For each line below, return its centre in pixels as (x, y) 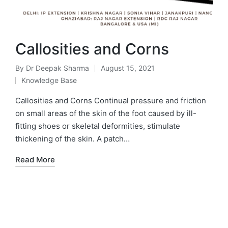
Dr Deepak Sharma (58, 68)
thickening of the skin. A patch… (73, 139)
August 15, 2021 (128, 68)
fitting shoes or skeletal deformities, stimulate (98, 126)
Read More (35, 160)
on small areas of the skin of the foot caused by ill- (106, 113)
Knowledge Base (49, 80)
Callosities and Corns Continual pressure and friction (111, 101)
